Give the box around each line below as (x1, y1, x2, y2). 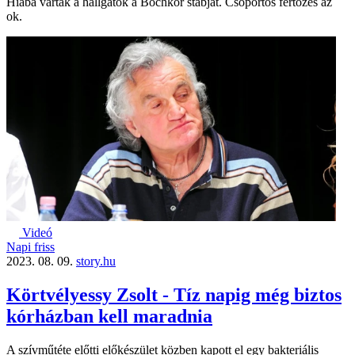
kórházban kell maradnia (6, 306, 212, 327)
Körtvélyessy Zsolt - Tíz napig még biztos (6, 284, 342, 306)
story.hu (76, 254, 116, 269)
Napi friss (6, 240, 55, 254)
